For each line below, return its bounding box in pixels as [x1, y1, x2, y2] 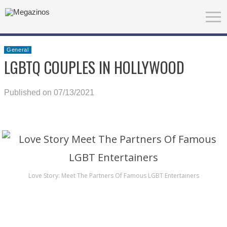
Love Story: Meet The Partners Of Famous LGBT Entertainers [28, 171, 199, 180]
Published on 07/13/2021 [4, 88, 94, 97]
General [7, 47, 29, 53]
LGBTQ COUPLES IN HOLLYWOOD [4, 56, 184, 79]
